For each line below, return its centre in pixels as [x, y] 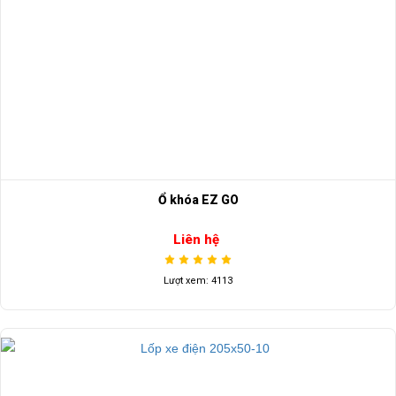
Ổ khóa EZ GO [198, 200]
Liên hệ [196, 239]
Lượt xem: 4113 [198, 280]
